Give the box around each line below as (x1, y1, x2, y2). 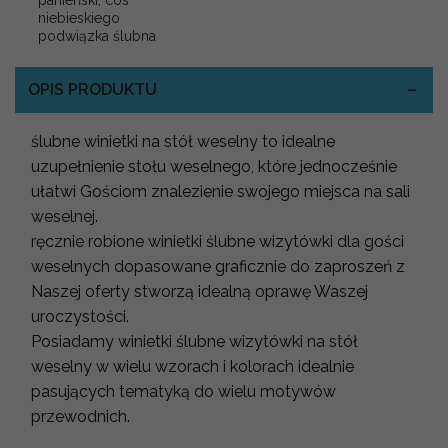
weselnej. (31, 206, 98, 226)
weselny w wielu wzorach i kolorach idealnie (31, 356, 354, 376)
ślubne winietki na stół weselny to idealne (31, 131, 335, 151)
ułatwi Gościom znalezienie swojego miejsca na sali (31, 181, 410, 201)
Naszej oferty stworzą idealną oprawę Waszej (31, 281, 368, 301)
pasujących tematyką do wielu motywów (31, 381, 336, 401)
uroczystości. (31, 306, 129, 326)
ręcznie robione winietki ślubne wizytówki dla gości (31, 231, 404, 251)
